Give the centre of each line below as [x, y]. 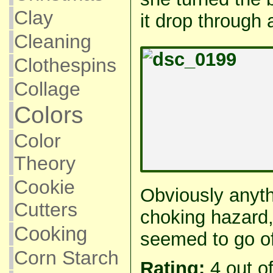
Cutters [45, 210]
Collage [47, 89]
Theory [44, 163]
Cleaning [52, 41]
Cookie [44, 187]
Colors [48, 115]
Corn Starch [66, 258]
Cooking [50, 234]
